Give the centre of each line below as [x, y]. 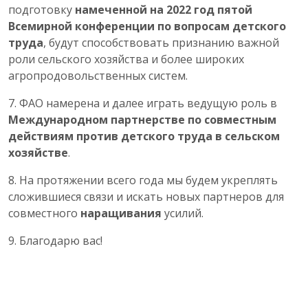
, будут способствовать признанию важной [161, 43]
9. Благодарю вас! [55, 241]
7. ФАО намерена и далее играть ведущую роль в [143, 103]
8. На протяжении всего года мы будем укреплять [143, 180]
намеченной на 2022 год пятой [164, 10]
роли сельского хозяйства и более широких [126, 59]
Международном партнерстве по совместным [142, 120]
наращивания [121, 213]
